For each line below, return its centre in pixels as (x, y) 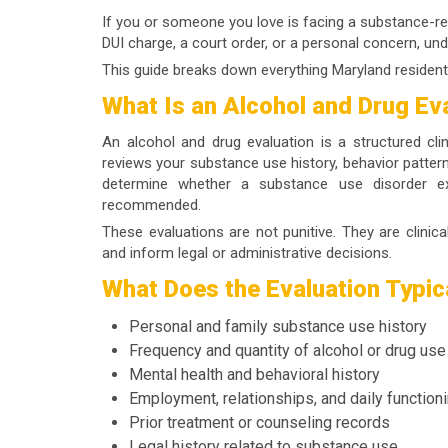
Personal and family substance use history (278, 326)
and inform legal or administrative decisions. (247, 253)
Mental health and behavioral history (254, 374)
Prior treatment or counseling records (259, 422)
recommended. (151, 204)
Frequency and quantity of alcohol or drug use (287, 350)
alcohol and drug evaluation (220, 141)
